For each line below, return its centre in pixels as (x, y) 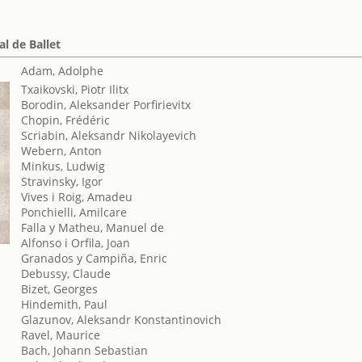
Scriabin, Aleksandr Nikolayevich (109, 135)
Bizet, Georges (60, 289)
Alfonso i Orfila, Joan (76, 243)
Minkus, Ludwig (63, 166)
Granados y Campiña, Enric (95, 258)
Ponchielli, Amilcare (74, 212)
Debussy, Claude (66, 274)
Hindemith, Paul (65, 304)
